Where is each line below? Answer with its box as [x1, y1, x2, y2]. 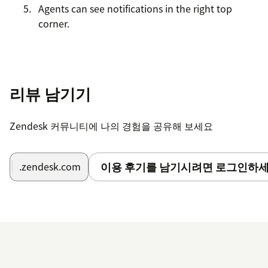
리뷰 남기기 [10, 81, 91, 105]
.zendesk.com [19, 159, 81, 174]
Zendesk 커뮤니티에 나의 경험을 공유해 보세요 [10, 118, 213, 133]
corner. [38, 16, 69, 31]
